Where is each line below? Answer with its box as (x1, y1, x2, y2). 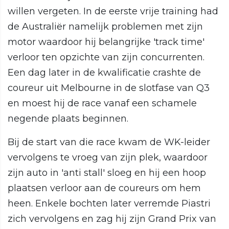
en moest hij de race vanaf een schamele (8, 98, 197, 109)
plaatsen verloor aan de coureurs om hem (8, 182, 201, 194)
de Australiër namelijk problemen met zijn (8, 21, 203, 33)
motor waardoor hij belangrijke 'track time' (8, 36, 204, 48)
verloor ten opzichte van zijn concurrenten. (8, 52, 204, 63)
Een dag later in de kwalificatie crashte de (8, 67, 201, 79)
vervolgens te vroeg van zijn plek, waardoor (8, 152, 208, 164)
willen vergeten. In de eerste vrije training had (8, 6, 218, 17)
